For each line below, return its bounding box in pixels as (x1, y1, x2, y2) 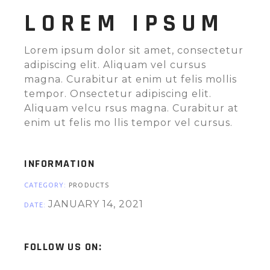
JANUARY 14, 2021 (48, 198, 143, 210)
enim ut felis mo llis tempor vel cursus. (24, 116, 233, 128)
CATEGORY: (24, 181, 67, 189)
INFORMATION (24, 156, 95, 171)
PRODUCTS (69, 181, 110, 189)
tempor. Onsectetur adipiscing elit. (24, 87, 212, 99)
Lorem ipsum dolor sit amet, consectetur (24, 44, 244, 56)
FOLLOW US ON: (24, 239, 102, 254)
